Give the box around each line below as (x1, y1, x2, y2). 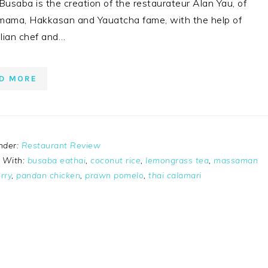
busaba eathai (27, 155, 86, 166)
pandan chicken (16, 170, 80, 181)
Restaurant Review (21, 140, 100, 151)
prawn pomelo (85, 170, 144, 181)
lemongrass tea (145, 155, 209, 166)
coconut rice (90, 155, 141, 166)
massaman (214, 155, 258, 166)
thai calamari (148, 170, 202, 181)
